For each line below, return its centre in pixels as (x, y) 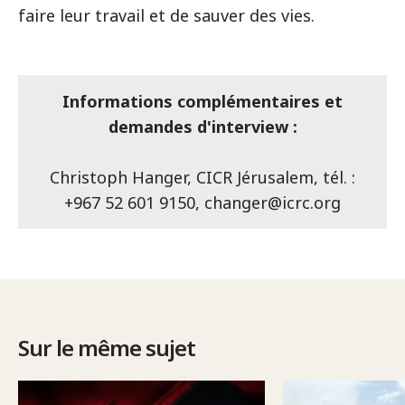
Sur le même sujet (107, 348)
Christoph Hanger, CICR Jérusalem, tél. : (202, 177)
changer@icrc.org (273, 202)
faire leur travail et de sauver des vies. (166, 15)
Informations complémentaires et (202, 101)
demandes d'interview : (202, 127)
